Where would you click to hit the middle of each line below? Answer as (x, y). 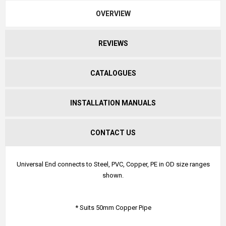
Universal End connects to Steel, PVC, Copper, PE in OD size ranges (113, 164)
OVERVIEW (113, 14)
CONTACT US (113, 133)
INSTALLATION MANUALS (113, 103)
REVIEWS (113, 44)
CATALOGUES (113, 73)
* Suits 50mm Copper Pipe (113, 208)
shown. (113, 176)
